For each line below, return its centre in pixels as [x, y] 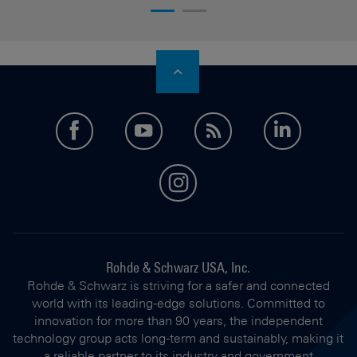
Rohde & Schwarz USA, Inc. [178, 267]
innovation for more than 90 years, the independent [178, 321]
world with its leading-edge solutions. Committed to [178, 303]
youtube [188, 130]
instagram [233, 182]
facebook [119, 130]
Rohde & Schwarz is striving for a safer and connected [178, 286]
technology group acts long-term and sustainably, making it [178, 338]
